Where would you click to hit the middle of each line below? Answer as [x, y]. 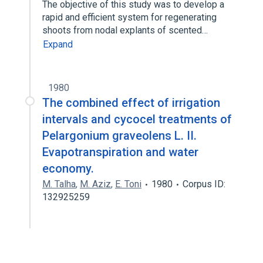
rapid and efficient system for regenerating [129, 17]
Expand [58, 44]
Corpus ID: [204, 184]
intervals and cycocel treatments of [137, 119]
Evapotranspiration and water [120, 152]
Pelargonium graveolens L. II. [119, 136]
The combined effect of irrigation [131, 103]
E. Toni [128, 184]
